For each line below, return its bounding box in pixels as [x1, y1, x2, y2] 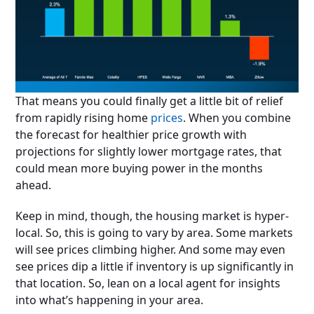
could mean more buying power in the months [15, 160, 264, 176]
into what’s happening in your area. [15, 292, 204, 308]
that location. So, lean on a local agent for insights [15, 275, 281, 291]
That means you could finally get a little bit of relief [15, 93, 284, 109]
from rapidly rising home [15, 109, 151, 125]
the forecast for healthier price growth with [15, 126, 247, 142]
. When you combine [183, 109, 292, 125]
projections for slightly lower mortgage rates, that [15, 143, 282, 159]
